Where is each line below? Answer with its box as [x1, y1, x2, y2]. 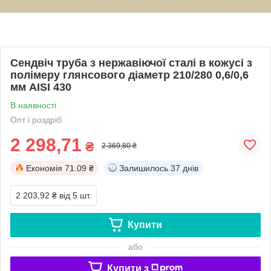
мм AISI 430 [10, 80, 71, 93]
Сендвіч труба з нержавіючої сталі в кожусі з [10, 56, 252, 69]
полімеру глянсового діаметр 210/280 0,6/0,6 [10, 68, 249, 81]
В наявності [10, 100, 56, 110]
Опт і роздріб [10, 114, 62, 125]
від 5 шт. [59, 190, 91, 200]
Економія [26, 163, 62, 173]
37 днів [171, 163, 198, 173]
